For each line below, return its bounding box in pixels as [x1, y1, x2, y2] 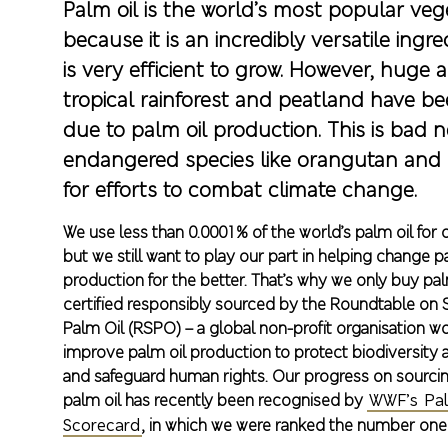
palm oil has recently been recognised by [63, 389, 368, 410]
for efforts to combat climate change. [63, 176, 418, 202]
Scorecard [63, 414, 141, 436]
